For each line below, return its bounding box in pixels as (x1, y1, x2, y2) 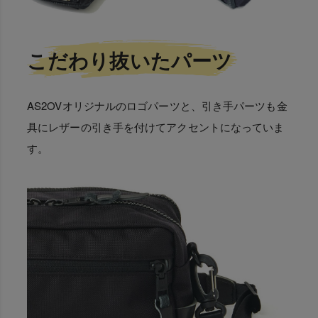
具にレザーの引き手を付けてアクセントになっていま (27, 119, 285, 134)
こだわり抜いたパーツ (27, 45, 238, 75)
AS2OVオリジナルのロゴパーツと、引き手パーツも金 (27, 97, 287, 113)
